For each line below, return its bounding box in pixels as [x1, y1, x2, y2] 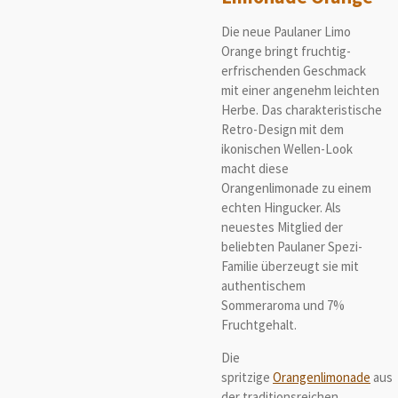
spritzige [221, 368, 270, 386]
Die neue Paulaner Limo [221, 22, 351, 40]
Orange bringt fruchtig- [221, 42, 351, 60]
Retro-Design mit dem [221, 120, 344, 138]
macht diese [221, 159, 289, 177]
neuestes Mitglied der [221, 218, 343, 235]
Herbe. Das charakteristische [221, 100, 382, 118]
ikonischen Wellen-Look [221, 139, 353, 157]
